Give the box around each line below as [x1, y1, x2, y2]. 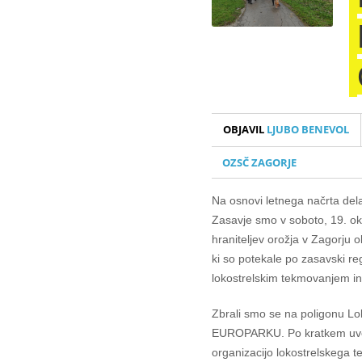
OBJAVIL [223, 123, 264, 137]
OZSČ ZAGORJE [222, 155, 297, 170]
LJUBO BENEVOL [264, 123, 349, 137]
